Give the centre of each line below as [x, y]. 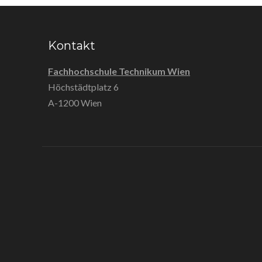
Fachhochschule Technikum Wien [119, 71]
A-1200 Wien [75, 103]
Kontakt [72, 46]
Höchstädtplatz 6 [83, 87]
